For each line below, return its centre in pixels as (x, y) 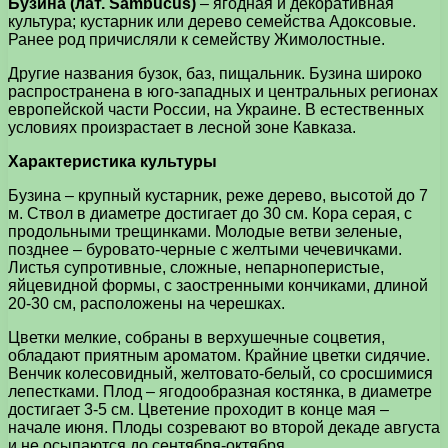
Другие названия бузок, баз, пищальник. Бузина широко (215, 73)
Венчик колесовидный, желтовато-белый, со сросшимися (220, 373)
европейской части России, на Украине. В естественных (216, 109)
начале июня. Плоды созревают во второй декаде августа (224, 427)
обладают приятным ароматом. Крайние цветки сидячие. (219, 355)
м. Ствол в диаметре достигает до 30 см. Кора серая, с (210, 213)
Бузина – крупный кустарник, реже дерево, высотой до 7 (218, 195)
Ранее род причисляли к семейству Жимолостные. (196, 39)
